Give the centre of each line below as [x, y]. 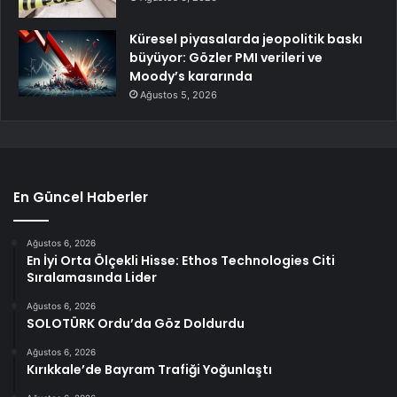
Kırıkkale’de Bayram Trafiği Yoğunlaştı [149, 369]
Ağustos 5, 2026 [179, 94]
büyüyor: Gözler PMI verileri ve [226, 57]
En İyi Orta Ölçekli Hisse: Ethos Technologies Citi [181, 260]
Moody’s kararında [191, 76]
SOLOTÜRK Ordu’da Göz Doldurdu [136, 323]
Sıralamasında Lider [92, 277]
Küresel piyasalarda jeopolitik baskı [246, 39]
